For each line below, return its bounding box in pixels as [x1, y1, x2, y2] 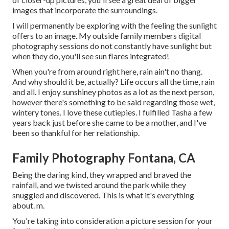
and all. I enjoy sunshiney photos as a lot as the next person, [12, 86, 214, 97]
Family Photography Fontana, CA [12, 150, 195, 165]
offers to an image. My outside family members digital [12, 30, 201, 40]
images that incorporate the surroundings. [12, 5, 157, 15]
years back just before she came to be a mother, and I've [12, 117, 207, 127]
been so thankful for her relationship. [12, 127, 140, 138]
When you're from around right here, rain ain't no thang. [12, 66, 202, 76]
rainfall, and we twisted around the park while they [12, 179, 186, 190]
